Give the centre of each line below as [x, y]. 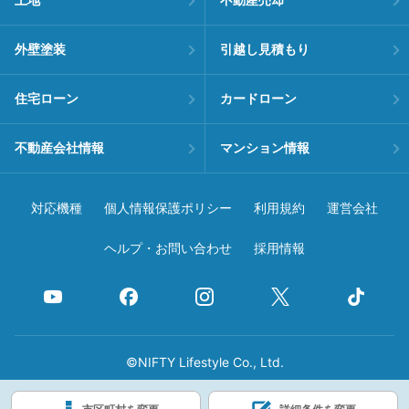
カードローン [258, 99]
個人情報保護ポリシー [168, 209]
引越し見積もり [264, 50]
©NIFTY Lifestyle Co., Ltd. [204, 362]
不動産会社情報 [59, 148]
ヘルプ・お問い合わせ [168, 249]
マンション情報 [264, 148]
